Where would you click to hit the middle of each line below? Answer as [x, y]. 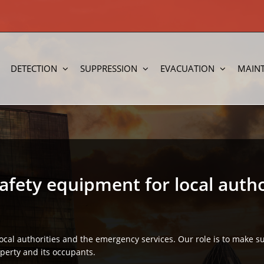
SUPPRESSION [109, 68]
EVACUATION [187, 68]
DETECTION [34, 68]
